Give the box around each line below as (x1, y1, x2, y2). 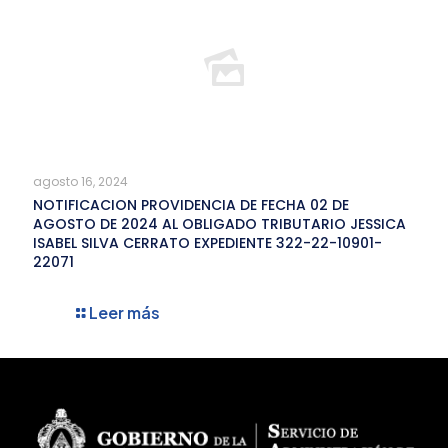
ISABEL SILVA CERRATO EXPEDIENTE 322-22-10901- (33, 233, 382, 254)
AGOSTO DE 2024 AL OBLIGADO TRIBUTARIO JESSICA (33, 214, 406, 235)
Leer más (89, 302, 160, 324)
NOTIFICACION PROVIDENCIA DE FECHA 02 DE (33, 195, 349, 216)
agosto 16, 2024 (33, 173, 128, 191)
